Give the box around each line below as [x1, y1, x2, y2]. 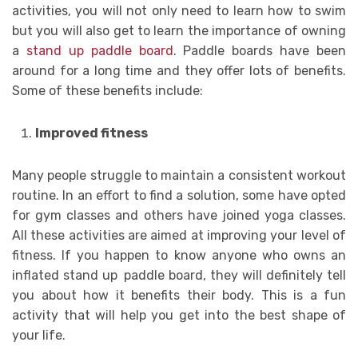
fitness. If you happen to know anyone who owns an [12, 248, 346, 264]
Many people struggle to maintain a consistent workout [12, 168, 346, 184]
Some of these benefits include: [12, 83, 203, 99]
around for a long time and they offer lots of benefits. [12, 63, 346, 79]
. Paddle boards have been [173, 43, 346, 59]
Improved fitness [34, 125, 148, 141]
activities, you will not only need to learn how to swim [12, 3, 346, 19]
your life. [12, 328, 66, 344]
